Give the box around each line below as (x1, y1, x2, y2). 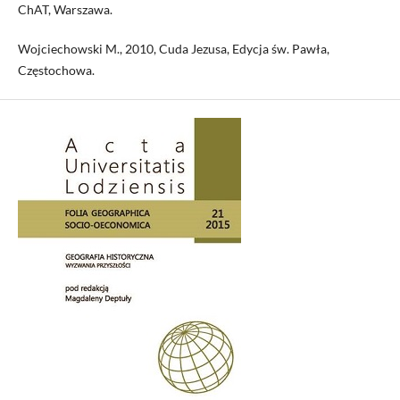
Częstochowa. (17, 62, 95, 79)
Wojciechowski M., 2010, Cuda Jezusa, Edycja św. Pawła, (17, 41, 329, 57)
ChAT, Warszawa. (17, 2, 112, 18)
